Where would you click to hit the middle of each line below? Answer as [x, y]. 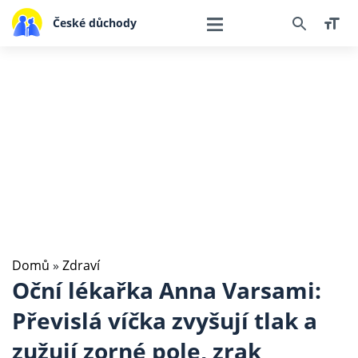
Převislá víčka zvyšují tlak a [165, 320]
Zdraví [81, 265]
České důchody [94, 22]
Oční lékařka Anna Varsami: [167, 290]
